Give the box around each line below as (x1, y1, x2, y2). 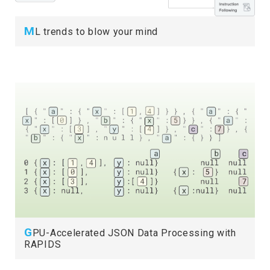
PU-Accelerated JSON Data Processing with (32, 227, 236, 239)
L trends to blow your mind (34, 25, 158, 37)
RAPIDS (24, 238, 61, 250)
